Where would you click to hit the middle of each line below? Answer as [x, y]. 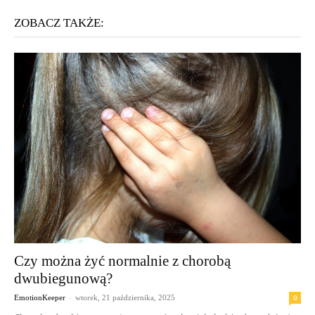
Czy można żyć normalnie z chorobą [122, 261]
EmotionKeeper [40, 297]
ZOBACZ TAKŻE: [59, 22]
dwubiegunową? [63, 278]
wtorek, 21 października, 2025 [125, 297]
